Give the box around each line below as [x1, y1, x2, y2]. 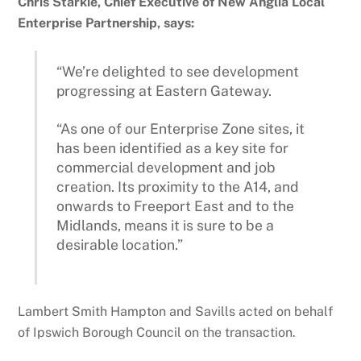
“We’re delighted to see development [56, 63, 300, 81]
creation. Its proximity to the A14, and [56, 177, 300, 195]
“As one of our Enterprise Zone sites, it [56, 119, 305, 137]
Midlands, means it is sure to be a [56, 216, 275, 234]
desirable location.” [56, 235, 184, 253]
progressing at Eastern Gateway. [56, 82, 272, 100]
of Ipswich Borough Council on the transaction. [18, 324, 297, 340]
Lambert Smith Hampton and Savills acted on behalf [18, 303, 334, 319]
